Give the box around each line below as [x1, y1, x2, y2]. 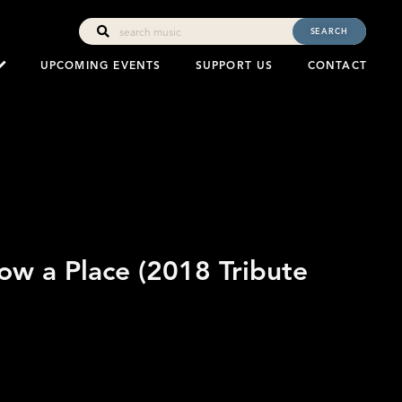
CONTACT [307, 58, 367, 72]
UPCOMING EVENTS [39, 58, 162, 72]
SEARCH [310, 25, 348, 37]
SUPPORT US [195, 58, 274, 72]
